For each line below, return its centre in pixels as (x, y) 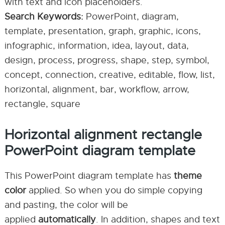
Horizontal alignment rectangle (103, 135)
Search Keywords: (44, 17)
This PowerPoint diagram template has (89, 176)
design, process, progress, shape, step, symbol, (107, 60)
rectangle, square (42, 104)
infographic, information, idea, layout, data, (96, 46)
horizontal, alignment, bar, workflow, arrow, (97, 89)
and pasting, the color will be (66, 205)
